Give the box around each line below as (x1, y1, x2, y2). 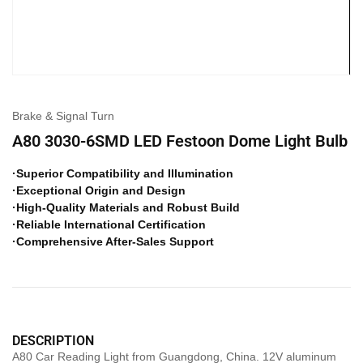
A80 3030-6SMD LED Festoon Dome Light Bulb (12, 131, 348, 152)
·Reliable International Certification (12, 218, 206, 232)
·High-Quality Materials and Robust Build (12, 201, 240, 215)
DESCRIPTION (12, 333, 94, 349)
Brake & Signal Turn (12, 109, 114, 123)
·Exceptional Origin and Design (12, 184, 186, 198)
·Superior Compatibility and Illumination (12, 167, 233, 181)
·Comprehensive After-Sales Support (12, 235, 214, 249)
